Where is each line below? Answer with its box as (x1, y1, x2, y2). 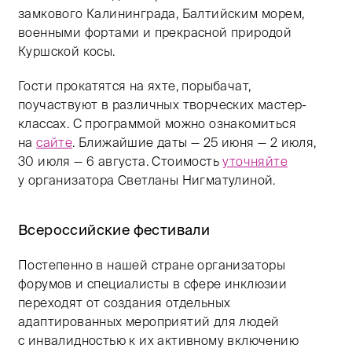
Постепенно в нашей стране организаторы (18, 258, 286, 273)
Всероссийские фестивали (18, 222, 211, 239)
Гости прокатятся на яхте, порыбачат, (18, 79, 251, 93)
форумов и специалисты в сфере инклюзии (18, 277, 288, 291)
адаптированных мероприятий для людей (18, 314, 280, 329)
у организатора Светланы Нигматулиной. (18, 173, 276, 188)
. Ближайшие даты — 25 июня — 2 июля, (72, 135, 317, 150)
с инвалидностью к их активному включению (18, 333, 299, 348)
